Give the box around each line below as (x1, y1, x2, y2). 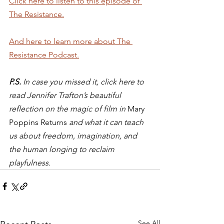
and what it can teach (69, 117, 145, 127)
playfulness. (9, 157, 50, 167)
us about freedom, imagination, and (9, 130, 139, 140)
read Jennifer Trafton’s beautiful (9, 90, 123, 100)
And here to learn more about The (9, 36, 132, 46)
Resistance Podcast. (9, 49, 79, 59)
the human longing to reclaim (9, 144, 116, 154)
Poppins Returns (9, 117, 69, 127)
